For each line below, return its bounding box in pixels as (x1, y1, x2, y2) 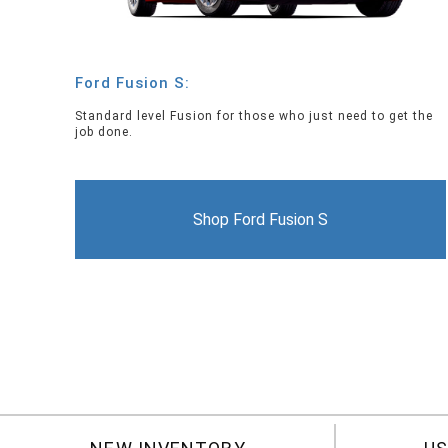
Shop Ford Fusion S (193, 210, 329, 230)
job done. (75, 125, 133, 140)
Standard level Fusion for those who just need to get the (75, 109, 433, 124)
